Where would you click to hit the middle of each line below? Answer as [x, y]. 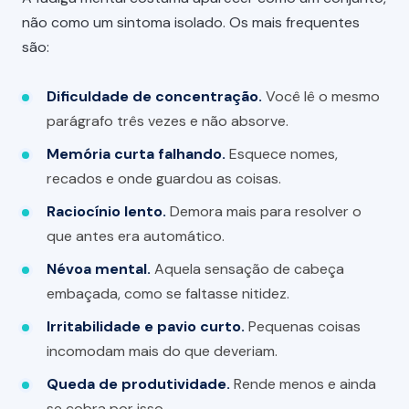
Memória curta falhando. [136, 154]
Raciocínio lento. [107, 212]
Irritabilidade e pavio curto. [146, 326]
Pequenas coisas [303, 326]
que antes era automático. [136, 236]
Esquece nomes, [282, 154]
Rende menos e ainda [304, 383]
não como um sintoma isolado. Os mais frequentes [191, 22]
